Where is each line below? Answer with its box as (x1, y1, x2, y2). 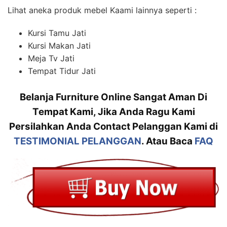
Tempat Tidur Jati (28, 66, 96, 77)
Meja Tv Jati (28, 53, 74, 64)
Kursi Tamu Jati (28, 28, 86, 39)
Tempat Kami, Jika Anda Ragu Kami (32, 106, 195, 118)
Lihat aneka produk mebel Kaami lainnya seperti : (8, 5, 197, 16)
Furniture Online (56, 91, 133, 103)
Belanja (20, 91, 56, 103)
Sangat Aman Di (133, 91, 207, 103)
